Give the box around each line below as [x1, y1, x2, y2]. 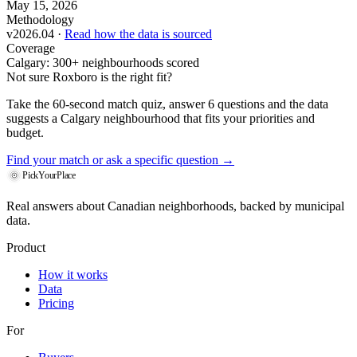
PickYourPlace [22, 170, 76, 182]
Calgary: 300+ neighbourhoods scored [6, 56, 199, 70]
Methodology [6, 13, 74, 27]
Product [6, 241, 45, 255]
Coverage [6, 41, 55, 56]
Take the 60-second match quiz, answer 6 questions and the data [6, 97, 328, 112]
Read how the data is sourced [65, 27, 212, 41]
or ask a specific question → [89, 153, 234, 167]
